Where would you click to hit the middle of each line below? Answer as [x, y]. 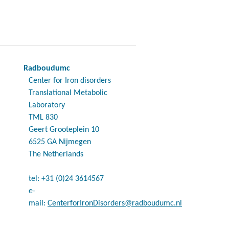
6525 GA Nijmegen [60, 142]
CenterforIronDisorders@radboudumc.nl [115, 203]
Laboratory [47, 105]
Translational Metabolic [68, 93]
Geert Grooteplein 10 [64, 130]
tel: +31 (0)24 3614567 [66, 179]
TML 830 [43, 118]
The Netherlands [56, 154]
